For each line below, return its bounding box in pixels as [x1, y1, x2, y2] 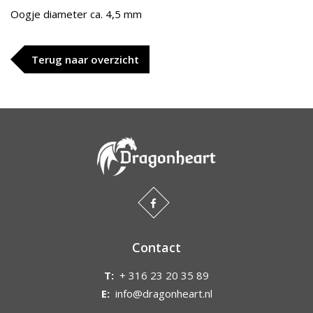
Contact [132, 239, 181, 256]
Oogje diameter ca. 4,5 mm [10, 7, 145, 21]
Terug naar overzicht [31, 52, 139, 66]
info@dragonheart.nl [115, 286, 212, 301]
